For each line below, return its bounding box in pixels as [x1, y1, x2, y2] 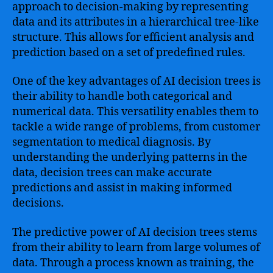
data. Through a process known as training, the [12, 255, 254, 270]
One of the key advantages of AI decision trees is [12, 74, 261, 88]
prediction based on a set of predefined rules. [12, 45, 246, 60]
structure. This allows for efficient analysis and [12, 30, 254, 44]
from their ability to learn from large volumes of [12, 240, 260, 255]
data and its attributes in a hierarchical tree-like [12, 15, 259, 29]
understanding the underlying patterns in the [12, 151, 247, 165]
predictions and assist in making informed [12, 181, 232, 195]
